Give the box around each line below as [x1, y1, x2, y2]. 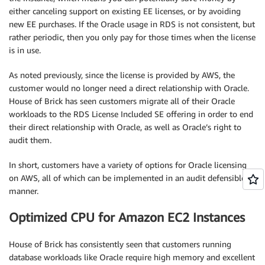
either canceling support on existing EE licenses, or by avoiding [9, 5, 241, 16]
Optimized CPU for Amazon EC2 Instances [9, 210, 245, 225]
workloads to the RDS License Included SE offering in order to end [9, 108, 253, 119]
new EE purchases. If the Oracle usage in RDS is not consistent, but [9, 18, 255, 29]
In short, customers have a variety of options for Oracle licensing [9, 159, 247, 170]
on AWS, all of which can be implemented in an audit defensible [9, 172, 245, 183]
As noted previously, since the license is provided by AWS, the [9, 69, 235, 80]
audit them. [9, 134, 51, 145]
